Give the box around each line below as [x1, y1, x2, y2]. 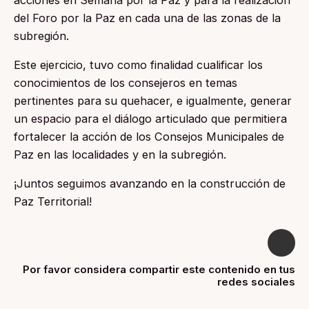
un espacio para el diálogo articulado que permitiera [14, 112, 287, 126]
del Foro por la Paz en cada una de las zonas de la [14, 10, 281, 25]
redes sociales [217, 275, 295, 288]
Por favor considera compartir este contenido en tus [23, 262, 295, 276]
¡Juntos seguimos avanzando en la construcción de [14, 177, 286, 191]
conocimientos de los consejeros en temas [14, 76, 237, 90]
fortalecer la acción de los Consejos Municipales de [14, 130, 284, 144]
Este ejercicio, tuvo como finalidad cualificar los [14, 58, 263, 72]
